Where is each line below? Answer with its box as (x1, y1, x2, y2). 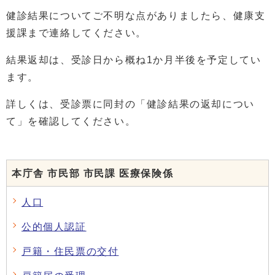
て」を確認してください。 (6, 116, 136, 127)
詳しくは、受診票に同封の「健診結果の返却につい (6, 99, 255, 110)
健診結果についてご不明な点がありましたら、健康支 (6, 10, 266, 21)
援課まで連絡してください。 (6, 28, 147, 39)
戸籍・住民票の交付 (21, 246, 119, 257)
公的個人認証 (21, 222, 87, 233)
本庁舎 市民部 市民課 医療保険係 (12, 168, 174, 179)
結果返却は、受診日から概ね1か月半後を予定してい (6, 55, 261, 66)
